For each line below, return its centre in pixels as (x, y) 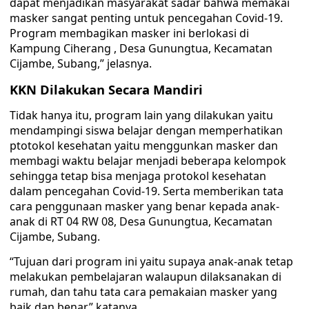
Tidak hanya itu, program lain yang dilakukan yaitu (141, 115)
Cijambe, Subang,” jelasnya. (81, 63)
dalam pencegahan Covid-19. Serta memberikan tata (147, 191)
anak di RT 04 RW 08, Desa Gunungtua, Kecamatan (141, 221)
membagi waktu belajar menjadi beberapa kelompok (148, 161)
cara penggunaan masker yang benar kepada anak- (144, 206)
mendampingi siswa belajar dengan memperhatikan (146, 130)
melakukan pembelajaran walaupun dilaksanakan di (146, 277)
